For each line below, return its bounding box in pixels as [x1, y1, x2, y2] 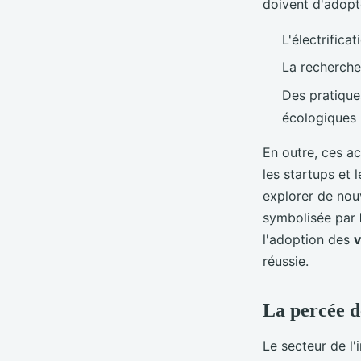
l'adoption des [263, 230, 354, 247]
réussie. [263, 252, 317, 269]
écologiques [282, 109, 356, 126]
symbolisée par [263, 209, 359, 226]
